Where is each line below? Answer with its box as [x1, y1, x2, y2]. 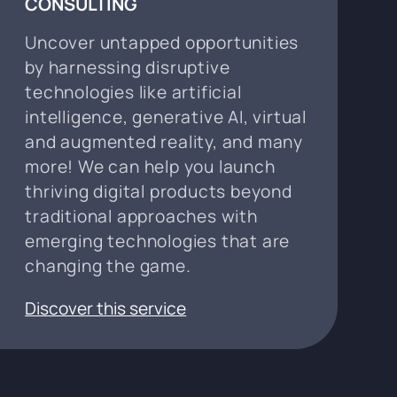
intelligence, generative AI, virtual [25, 105, 307, 128]
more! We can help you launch [25, 154, 276, 178]
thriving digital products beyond [25, 179, 292, 203]
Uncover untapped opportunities [25, 30, 300, 54]
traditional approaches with [25, 204, 258, 228]
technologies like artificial [25, 80, 242, 104]
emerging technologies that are [25, 229, 291, 253]
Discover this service [25, 296, 187, 320]
